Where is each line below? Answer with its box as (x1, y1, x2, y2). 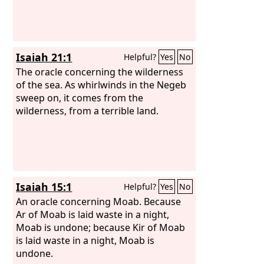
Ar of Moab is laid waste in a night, (16, 207, 170, 221)
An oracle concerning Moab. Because (16, 194, 181, 208)
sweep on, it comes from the (16, 91, 144, 104)
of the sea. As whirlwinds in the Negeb (16, 78, 187, 91)
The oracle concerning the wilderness (16, 65, 184, 78)
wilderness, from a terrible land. (16, 104, 159, 117)
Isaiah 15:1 (16, 180, 72, 194)
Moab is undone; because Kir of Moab (16, 220, 186, 234)
